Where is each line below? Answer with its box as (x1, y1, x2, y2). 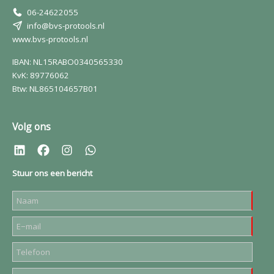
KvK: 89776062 (12, 70, 69, 81)
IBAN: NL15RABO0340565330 (12, 56, 123, 67)
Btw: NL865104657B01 (12, 83, 98, 94)
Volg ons (12, 120, 51, 133)
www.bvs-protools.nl (12, 34, 88, 45)
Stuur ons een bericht (12, 168, 92, 179)
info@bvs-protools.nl (26, 20, 105, 31)
